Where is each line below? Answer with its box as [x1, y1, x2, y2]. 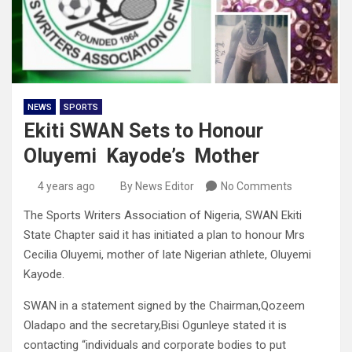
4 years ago [37, 180, 95, 193]
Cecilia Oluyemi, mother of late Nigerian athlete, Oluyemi [24, 247, 311, 262]
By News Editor [120, 180, 194, 193]
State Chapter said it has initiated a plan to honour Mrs [24, 228, 305, 243]
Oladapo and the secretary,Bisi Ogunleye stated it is [24, 318, 287, 333]
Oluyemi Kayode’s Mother [24, 145, 259, 168]
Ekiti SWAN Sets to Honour [24, 119, 263, 143]
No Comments [221, 180, 292, 193]
